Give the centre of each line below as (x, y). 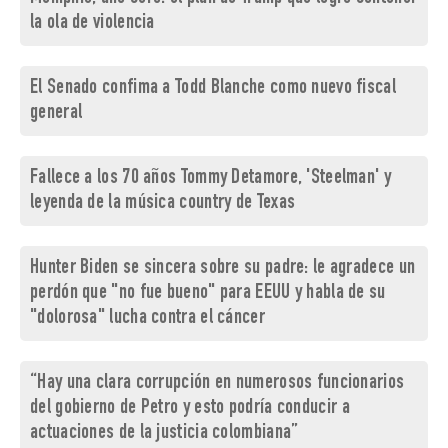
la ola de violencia (92, 24)
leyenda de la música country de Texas (163, 204)
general (56, 114)
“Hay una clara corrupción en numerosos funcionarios (217, 384)
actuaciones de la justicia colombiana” (164, 434)
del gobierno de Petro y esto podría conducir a (190, 409)
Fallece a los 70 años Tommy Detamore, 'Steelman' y (210, 179)
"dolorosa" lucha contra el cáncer (147, 319)
